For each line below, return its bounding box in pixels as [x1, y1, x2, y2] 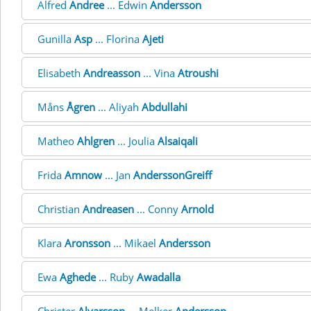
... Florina [92, 32, 142, 46]
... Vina [140, 66, 178, 80]
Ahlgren [77, 134, 115, 148]
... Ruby [96, 270, 137, 284]
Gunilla [37, 32, 74, 46]
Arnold [181, 202, 214, 216]
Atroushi [178, 66, 219, 80]
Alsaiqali [158, 134, 198, 148]
